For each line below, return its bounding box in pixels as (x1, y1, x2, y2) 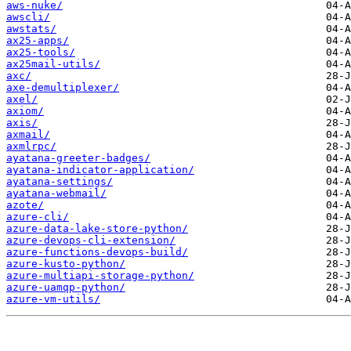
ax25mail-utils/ (6, 58, 100, 71)
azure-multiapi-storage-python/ (6, 270, 194, 282)
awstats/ (6, 23, 56, 35)
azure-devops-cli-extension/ (6, 234, 175, 247)
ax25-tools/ (6, 46, 75, 59)
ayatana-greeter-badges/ (6, 152, 150, 165)
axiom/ (6, 105, 44, 118)
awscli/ (6, 11, 50, 24)
